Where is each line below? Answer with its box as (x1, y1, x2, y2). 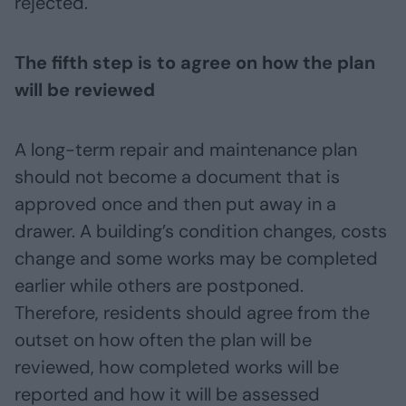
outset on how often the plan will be (14, 327, 312, 352)
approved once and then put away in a (14, 191, 336, 216)
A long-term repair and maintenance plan (14, 137, 357, 161)
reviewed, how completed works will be (14, 354, 339, 379)
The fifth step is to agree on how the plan (14, 50, 375, 74)
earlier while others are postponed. (14, 273, 304, 297)
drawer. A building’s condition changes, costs (14, 218, 387, 243)
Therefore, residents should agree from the (14, 300, 370, 324)
